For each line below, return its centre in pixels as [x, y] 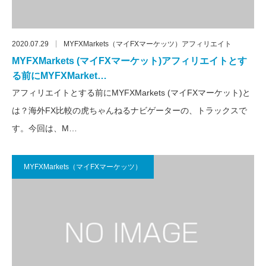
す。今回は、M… [45, 128]
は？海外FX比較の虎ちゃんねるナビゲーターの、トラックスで [129, 110]
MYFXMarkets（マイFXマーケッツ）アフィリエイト [148, 44]
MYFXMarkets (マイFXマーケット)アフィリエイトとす [129, 61]
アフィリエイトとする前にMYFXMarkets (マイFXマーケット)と [131, 92]
